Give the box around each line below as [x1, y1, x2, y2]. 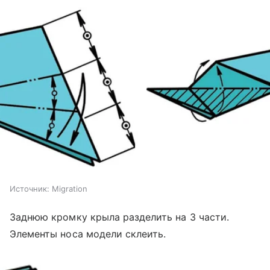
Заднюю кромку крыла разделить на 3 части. [10, 211, 229, 223]
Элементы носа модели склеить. [10, 228, 166, 240]
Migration [52, 184, 87, 193]
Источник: [10, 184, 49, 193]
